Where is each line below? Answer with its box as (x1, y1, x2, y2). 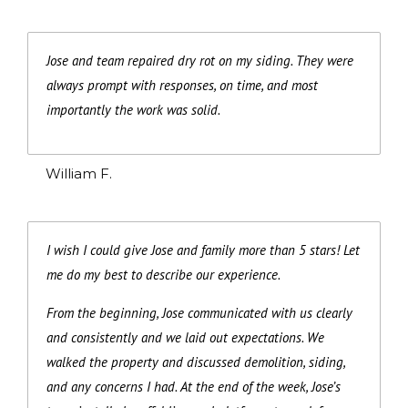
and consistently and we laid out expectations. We (46, 328, 324, 346)
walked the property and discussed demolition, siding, (46, 352, 345, 371)
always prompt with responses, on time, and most (46, 76, 318, 94)
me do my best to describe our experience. (46, 265, 280, 283)
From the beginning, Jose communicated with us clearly (46, 303, 352, 321)
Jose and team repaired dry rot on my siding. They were (46, 51, 353, 69)
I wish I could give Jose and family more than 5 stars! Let (46, 240, 360, 259)
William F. (46, 164, 112, 182)
